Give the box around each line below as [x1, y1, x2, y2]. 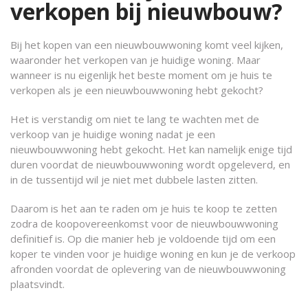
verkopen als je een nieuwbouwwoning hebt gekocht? [10, 83, 263, 97]
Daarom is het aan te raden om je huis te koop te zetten [10, 201, 277, 215]
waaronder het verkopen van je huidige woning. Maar [10, 53, 261, 67]
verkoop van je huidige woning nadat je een [10, 127, 215, 141]
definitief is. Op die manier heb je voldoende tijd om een [10, 232, 276, 245]
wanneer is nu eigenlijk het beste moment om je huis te [10, 68, 272, 82]
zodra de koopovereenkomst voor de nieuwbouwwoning [10, 217, 278, 230]
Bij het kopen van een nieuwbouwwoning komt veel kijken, [10, 38, 283, 52]
